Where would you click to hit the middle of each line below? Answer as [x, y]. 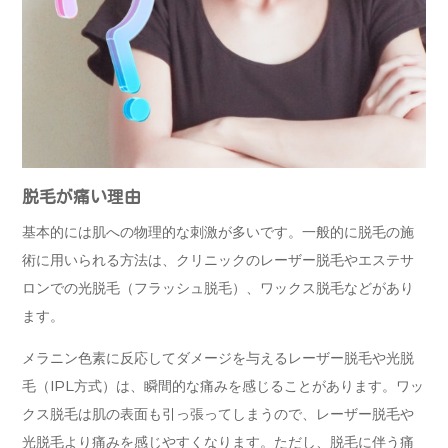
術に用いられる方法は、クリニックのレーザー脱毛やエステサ [218, 261]
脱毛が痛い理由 [81, 197]
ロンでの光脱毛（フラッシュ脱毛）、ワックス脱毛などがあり [218, 289]
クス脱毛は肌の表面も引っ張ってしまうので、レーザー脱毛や [218, 415]
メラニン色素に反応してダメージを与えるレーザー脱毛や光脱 [218, 359]
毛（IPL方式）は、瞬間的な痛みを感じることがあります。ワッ [223, 387]
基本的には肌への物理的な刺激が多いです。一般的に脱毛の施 [218, 233]
